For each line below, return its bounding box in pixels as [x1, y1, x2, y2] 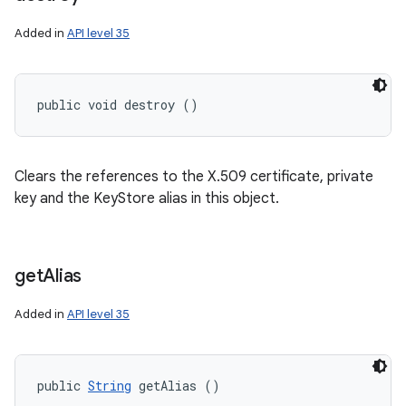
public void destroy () [37, 96, 198, 113]
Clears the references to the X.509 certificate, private [14, 168, 373, 186]
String [88, 377, 131, 394]
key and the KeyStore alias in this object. [14, 189, 279, 208]
